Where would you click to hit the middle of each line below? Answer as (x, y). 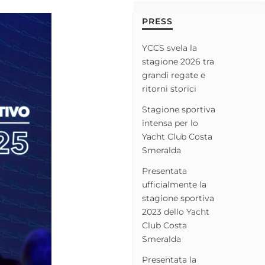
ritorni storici (169, 89)
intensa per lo (170, 123)
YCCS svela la (169, 48)
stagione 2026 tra (178, 62)
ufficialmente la (174, 185)
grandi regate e (174, 75)
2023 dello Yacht (176, 212)
